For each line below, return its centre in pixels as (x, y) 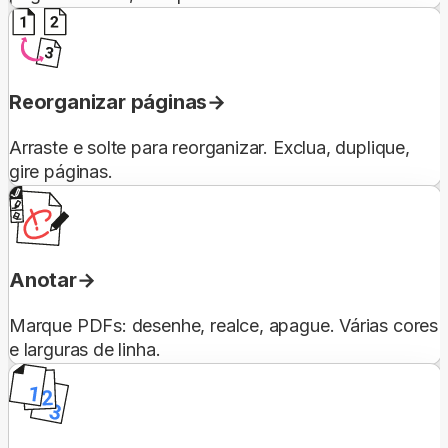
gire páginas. (61, 171)
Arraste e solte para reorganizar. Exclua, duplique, (209, 147)
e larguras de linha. (85, 349)
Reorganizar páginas (108, 101)
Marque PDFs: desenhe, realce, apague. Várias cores (224, 325)
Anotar (43, 279)
